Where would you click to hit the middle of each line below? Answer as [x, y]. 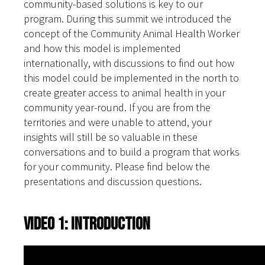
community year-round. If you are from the [117, 108]
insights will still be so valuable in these [111, 137]
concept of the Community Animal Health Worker [132, 34]
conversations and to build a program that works [132, 152]
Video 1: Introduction [87, 224]
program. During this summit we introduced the [127, 19]
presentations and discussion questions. [113, 182]
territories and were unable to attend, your [118, 122]
